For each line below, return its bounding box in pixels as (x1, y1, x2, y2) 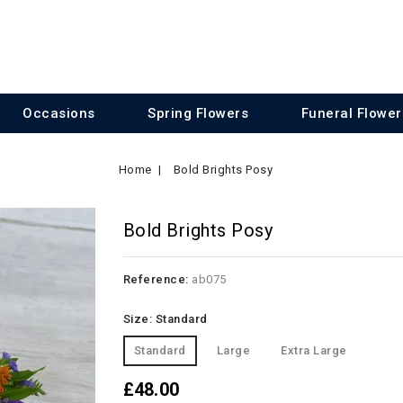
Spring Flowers (148, 105, 249, 121)
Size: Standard (122, 312, 208, 326)
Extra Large (281, 344, 347, 357)
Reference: (122, 273, 189, 286)
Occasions (22, 105, 95, 121)
